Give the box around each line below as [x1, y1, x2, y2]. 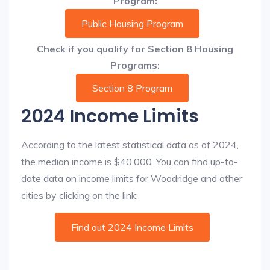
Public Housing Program [81, 17, 183, 30]
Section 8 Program [92, 82, 172, 94]
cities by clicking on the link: [21, 189, 138, 201]
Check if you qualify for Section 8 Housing [37, 43, 233, 55]
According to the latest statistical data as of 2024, [21, 139, 239, 151]
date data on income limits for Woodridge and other [21, 172, 242, 184]
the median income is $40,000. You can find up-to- [21, 155, 238, 168]
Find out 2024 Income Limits [71, 221, 193, 233]
